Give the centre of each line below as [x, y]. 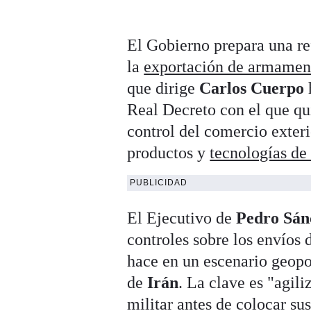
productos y [169, 153]
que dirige [163, 89]
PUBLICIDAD [159, 183]
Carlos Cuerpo [254, 89]
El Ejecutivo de [182, 218]
